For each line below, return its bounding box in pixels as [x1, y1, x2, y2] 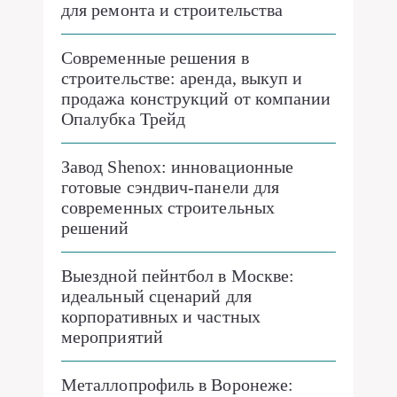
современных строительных [61, 198, 275, 217]
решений [61, 218, 129, 237]
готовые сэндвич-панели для [61, 177, 280, 197]
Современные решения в [61, 48, 249, 67]
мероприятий [61, 327, 163, 346]
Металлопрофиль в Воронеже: [61, 375, 294, 394]
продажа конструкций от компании [61, 89, 331, 108]
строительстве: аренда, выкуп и [61, 68, 303, 88]
